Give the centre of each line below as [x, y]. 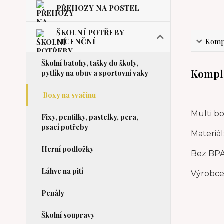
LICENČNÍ [76, 41]
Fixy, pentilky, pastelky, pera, [90, 117]
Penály [53, 193]
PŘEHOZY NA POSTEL [98, 8]
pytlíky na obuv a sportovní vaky [95, 73]
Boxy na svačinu [69, 95]
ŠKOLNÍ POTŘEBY [90, 32]
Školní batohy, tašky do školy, [90, 63]
